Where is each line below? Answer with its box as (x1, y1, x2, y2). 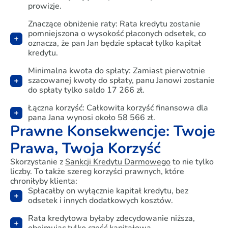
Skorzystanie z (10, 156, 65, 167)
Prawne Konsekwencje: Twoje (10, 121, 215, 141)
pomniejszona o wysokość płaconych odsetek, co (28, 28, 207, 39)
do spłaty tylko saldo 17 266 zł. (28, 84, 145, 96)
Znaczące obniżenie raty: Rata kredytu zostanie (28, 18, 201, 30)
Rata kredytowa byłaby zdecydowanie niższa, (28, 213, 195, 224)
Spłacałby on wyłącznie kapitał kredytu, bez (28, 185, 189, 196)
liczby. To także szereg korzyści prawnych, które (10, 166, 184, 177)
